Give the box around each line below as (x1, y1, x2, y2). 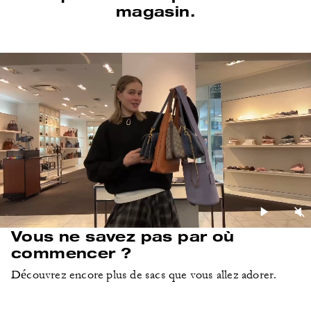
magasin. (115, 2, 196, 19)
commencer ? (11, 244, 132, 261)
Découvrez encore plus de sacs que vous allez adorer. (11, 268, 277, 282)
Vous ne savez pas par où (11, 227, 235, 244)
